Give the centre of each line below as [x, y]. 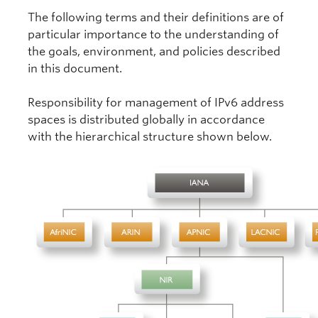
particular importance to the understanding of [153, 34]
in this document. [75, 68]
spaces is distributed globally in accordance [146, 120]
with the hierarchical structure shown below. [150, 137]
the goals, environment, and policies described [154, 51]
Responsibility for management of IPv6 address [156, 103]
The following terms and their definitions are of [156, 17]
